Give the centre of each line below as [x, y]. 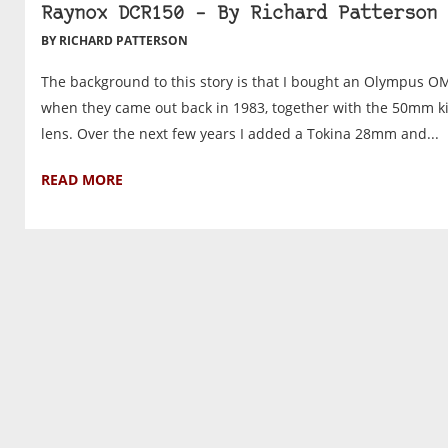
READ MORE [82, 180]
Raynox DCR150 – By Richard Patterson [239, 15]
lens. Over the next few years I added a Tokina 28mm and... [240, 134]
